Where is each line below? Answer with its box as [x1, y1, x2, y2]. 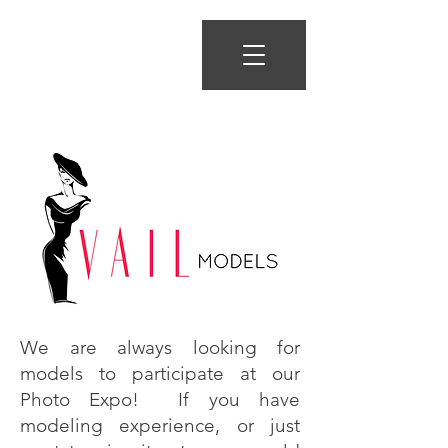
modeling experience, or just [20, 414, 300, 437]
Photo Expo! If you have [20, 388, 300, 411]
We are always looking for [20, 336, 300, 359]
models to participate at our [20, 362, 300, 385]
